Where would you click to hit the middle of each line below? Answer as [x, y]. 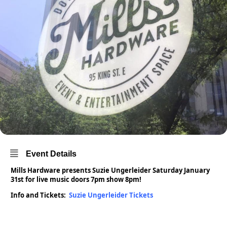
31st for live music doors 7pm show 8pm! [76, 179]
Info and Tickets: [40, 195]
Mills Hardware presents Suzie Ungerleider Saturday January [110, 170]
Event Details [51, 154]
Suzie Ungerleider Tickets [111, 195]
